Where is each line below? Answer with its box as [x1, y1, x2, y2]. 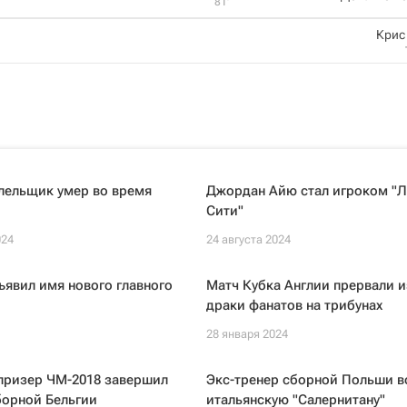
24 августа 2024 [205, 233, 291, 246]
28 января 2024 [205, 327, 288, 341]
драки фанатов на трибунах [205, 297, 382, 313]
